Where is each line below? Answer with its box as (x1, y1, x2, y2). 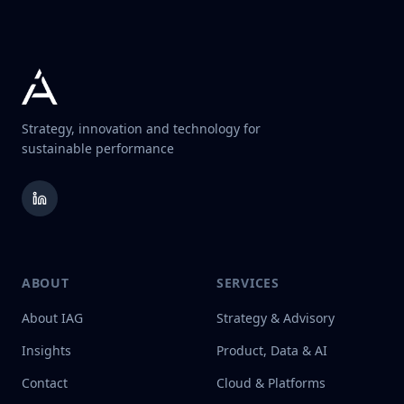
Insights (22, 342, 71, 359)
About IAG (22, 309, 83, 326)
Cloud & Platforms (216, 374, 326, 391)
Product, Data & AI (216, 342, 327, 359)
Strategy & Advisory (216, 309, 335, 326)
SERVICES (216, 274, 280, 291)
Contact (22, 374, 68, 391)
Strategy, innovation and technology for (22, 120, 261, 137)
